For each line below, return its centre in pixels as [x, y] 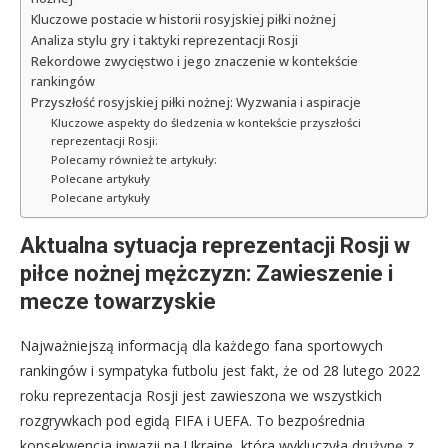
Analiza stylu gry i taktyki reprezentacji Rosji [164, 40]
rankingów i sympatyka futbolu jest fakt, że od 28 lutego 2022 [220, 370]
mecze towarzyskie [118, 301]
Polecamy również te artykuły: [133, 159]
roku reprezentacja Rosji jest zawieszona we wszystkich [201, 395]
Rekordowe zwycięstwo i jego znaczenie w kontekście [194, 61]
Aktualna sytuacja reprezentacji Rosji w [215, 245]
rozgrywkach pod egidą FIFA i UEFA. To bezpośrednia [192, 420]
